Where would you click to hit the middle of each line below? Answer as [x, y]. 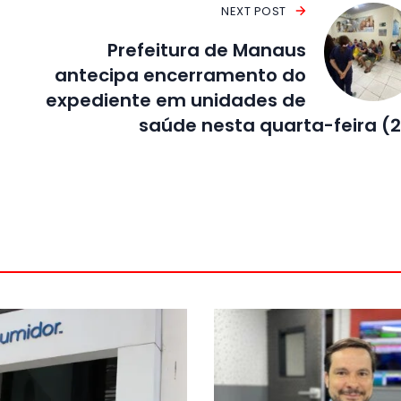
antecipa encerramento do [180, 75]
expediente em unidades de [175, 100]
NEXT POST [254, 11]
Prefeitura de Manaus [206, 50]
